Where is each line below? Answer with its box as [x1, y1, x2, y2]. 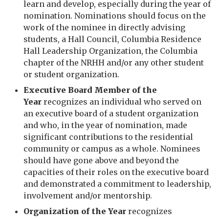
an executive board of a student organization [23, 109, 198, 118]
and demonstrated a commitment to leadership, [23, 179, 211, 189]
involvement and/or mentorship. [23, 191, 154, 200]
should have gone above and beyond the [23, 155, 179, 165]
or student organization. [23, 69, 119, 79]
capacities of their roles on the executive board [23, 167, 209, 177]
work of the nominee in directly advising [23, 22, 185, 32]
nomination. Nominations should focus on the [23, 11, 206, 21]
